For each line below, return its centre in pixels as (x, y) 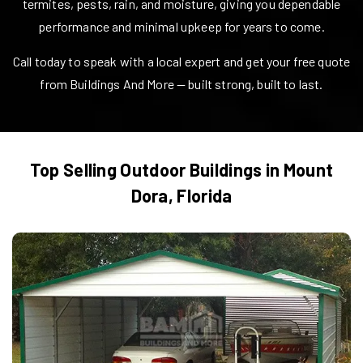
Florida (205, 195)
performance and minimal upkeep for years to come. (181, 26)
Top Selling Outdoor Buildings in (156, 169)
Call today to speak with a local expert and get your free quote (181, 61)
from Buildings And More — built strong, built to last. (181, 84)
